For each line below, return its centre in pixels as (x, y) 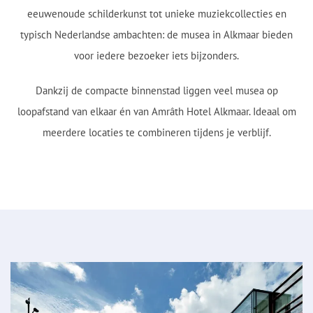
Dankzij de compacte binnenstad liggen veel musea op (156, 90)
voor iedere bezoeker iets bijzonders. (156, 56)
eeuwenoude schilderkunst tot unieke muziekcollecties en (156, 14)
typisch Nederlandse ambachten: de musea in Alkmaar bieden (156, 35)
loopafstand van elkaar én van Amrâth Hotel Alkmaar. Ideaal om (156, 111)
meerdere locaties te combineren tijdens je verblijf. (156, 132)
